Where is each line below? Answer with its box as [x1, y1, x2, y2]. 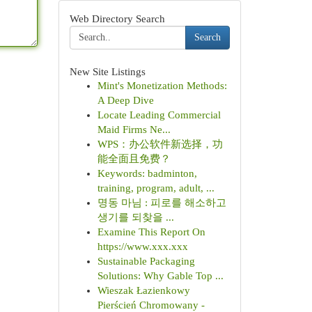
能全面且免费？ [97, 153, 171, 164]
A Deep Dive [97, 95, 154, 106]
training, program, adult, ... [97, 182, 214, 194]
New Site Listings [69, 65, 146, 77]
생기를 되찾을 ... [97, 212, 174, 223]
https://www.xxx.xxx [97, 241, 188, 252]
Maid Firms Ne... [97, 124, 171, 135]
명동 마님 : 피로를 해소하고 [97, 197, 226, 208]
